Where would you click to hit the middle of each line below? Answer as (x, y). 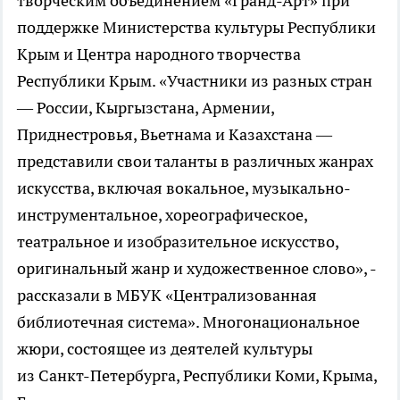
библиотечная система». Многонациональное (188, 321)
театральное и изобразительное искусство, (178, 241)
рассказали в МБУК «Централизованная (167, 295)
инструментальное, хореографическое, (162, 214)
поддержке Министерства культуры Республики (196, 27)
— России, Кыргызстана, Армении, (146, 107)
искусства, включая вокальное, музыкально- (184, 187)
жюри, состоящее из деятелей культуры (165, 348)
